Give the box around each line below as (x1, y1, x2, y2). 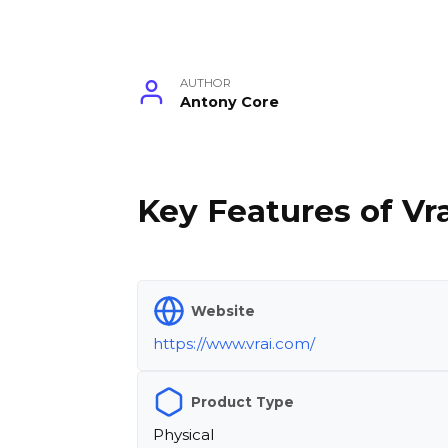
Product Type (191, 393, 294, 410)
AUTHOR (180, 76, 232, 91)
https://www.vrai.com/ (153, 334, 315, 354)
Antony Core (180, 93, 280, 112)
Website (191, 302, 255, 319)
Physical (153, 425, 214, 445)
